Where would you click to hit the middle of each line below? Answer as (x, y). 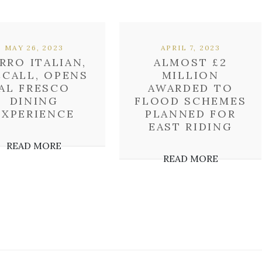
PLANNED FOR (190, 114)
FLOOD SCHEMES (191, 101)
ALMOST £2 (191, 62)
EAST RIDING (190, 127)
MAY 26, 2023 (34, 48)
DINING (34, 101)
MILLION (190, 75)
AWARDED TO (191, 88)
